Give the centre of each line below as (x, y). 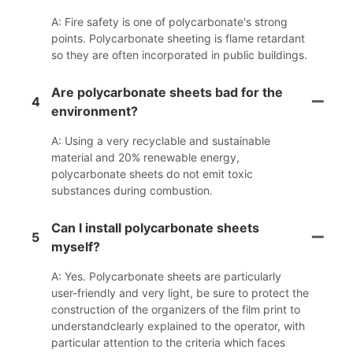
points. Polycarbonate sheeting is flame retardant (178, 39)
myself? (76, 247)
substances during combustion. (132, 191)
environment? (95, 111)
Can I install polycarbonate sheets (155, 228)
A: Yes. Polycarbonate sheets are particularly (166, 277)
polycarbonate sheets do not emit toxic (152, 174)
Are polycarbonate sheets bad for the (167, 93)
